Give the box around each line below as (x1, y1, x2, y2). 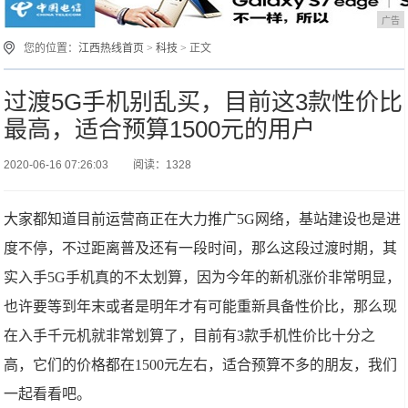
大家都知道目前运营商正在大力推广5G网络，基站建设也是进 (4, 211, 402, 227)
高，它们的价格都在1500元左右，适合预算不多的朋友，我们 (4, 357, 398, 372)
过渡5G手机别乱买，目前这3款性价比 (4, 88, 403, 116)
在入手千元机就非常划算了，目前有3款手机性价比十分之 (4, 328, 376, 343)
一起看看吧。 (4, 386, 92, 402)
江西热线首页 (78, 42, 145, 55)
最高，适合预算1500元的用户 (4, 116, 316, 143)
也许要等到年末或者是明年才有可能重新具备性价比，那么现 (4, 299, 398, 314)
